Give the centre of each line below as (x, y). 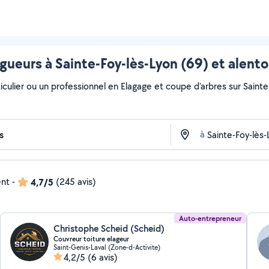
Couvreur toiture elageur (92, 239)
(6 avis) (103, 257)
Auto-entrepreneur (210, 218)
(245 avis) (76, 182)
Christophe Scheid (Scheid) (109, 228)
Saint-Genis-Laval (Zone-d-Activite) (107, 247)
